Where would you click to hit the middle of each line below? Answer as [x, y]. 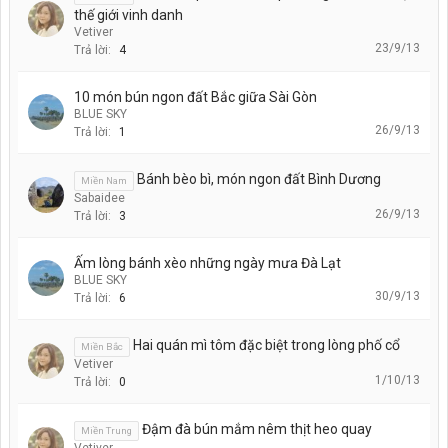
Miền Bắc [102, 346]
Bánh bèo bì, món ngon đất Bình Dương [259, 178]
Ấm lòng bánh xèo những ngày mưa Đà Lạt [207, 262]
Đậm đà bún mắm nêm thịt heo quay [257, 428]
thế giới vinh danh [128, 14]
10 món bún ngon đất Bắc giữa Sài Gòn [195, 96]
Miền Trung [106, 430]
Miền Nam [104, 180]
